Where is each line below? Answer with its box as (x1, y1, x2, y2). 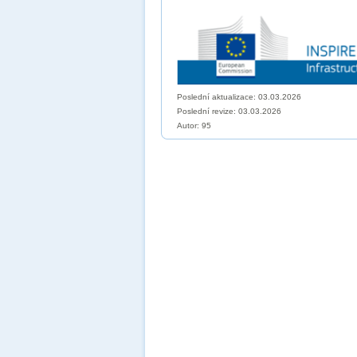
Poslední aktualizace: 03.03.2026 (177, 92, 301, 101)
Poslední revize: (177, 107, 238, 116)
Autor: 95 (177, 121, 211, 130)
